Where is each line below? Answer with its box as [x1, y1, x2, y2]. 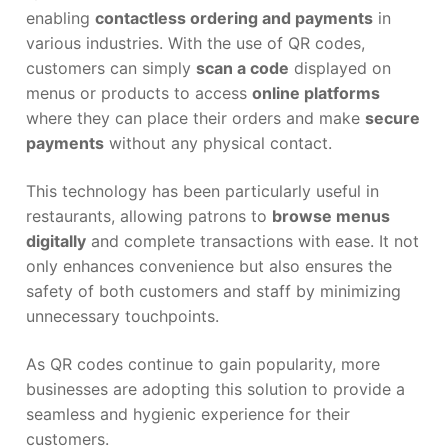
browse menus [272, 205, 390, 226]
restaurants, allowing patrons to [26, 205, 272, 226]
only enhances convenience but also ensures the [26, 255, 392, 276]
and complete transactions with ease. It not [86, 230, 419, 251]
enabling [26, 8, 95, 29]
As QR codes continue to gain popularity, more [26, 353, 380, 374]
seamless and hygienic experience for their [26, 403, 350, 424]
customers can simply [26, 58, 196, 79]
